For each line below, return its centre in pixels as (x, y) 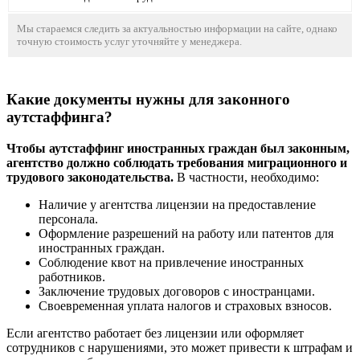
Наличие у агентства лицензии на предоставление (177, 204)
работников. (72, 276)
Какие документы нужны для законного (148, 99)
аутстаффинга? (59, 117)
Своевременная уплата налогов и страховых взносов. (185, 305)
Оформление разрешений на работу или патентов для (186, 233)
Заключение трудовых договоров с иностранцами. (177, 291)
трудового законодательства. (90, 177)
